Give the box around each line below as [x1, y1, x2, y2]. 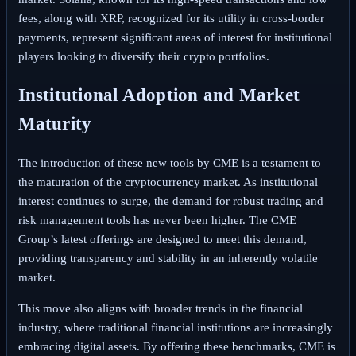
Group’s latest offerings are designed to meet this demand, [17, 232, 307, 246]
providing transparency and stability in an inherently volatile [17, 251, 318, 265]
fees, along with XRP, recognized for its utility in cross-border [17, 12, 324, 25]
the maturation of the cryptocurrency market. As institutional [17, 175, 318, 188]
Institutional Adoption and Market [17, 85, 300, 106]
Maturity [17, 114, 92, 134]
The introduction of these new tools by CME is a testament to [17, 156, 321, 169]
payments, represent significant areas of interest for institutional [17, 31, 332, 44]
